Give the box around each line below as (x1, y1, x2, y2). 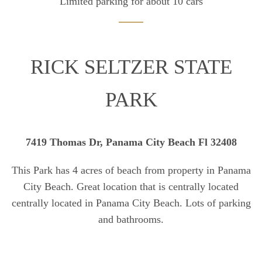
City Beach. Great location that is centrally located (23, 181, 239, 193)
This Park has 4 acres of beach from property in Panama (11, 164, 251, 177)
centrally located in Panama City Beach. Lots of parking (11, 197, 251, 209)
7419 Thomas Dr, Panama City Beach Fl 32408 (25, 136, 237, 149)
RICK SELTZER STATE (30, 56, 232, 79)
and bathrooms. (98, 213, 164, 226)
